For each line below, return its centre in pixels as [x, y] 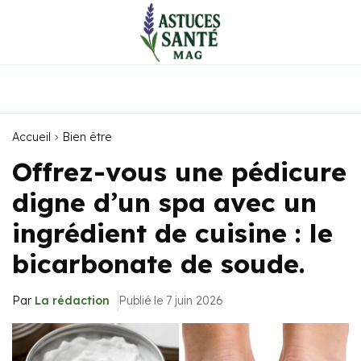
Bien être [87, 137]
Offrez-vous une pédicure [179, 172]
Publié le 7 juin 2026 [171, 301]
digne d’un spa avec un [164, 202]
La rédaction [72, 301]
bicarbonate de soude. [159, 263]
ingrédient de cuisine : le [172, 233]
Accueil [31, 137]
